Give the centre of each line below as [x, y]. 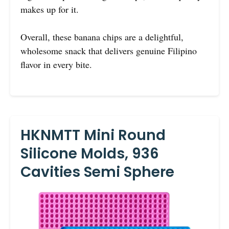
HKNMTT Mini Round [93, 135]
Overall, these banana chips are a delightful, [102, 37]
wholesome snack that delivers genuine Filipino [109, 51]
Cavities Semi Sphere [97, 172]
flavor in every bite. [56, 65]
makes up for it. [50, 9]
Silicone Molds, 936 [90, 154]
